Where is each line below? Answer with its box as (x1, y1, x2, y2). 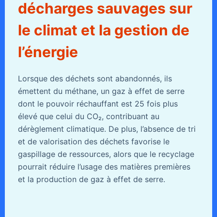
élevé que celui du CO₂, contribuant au (17, 111, 159, 121)
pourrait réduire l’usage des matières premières (17, 161, 190, 171)
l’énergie (17, 43, 78, 61)
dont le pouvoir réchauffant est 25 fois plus (17, 98, 178, 108)
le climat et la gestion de (17, 21, 189, 39)
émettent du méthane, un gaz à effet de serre (17, 86, 185, 96)
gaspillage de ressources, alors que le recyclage (17, 149, 194, 159)
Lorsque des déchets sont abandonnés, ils (17, 73, 172, 83)
